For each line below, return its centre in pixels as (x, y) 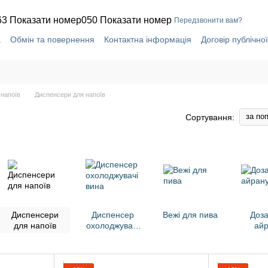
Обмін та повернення (52, 39)
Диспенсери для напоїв (70, 95)
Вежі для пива (190, 215)
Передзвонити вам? (208, 20)
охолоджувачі (112, 226)
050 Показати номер (127, 20)
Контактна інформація (148, 39)
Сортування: (210, 117)
